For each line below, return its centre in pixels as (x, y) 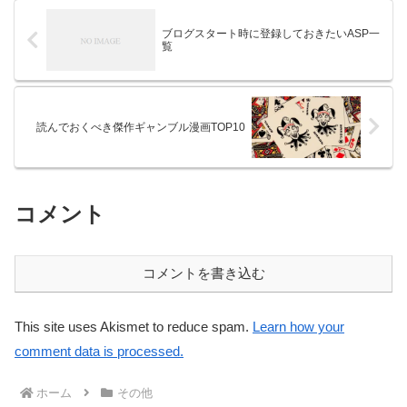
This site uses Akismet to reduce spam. (134, 326)
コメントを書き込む (203, 273)
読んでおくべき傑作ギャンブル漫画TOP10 (141, 127)
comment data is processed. (99, 351)
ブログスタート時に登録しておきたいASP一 (270, 34)
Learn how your (298, 326)
